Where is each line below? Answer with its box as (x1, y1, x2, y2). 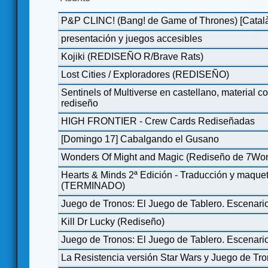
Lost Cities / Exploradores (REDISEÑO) (61, 69, 229, 80)
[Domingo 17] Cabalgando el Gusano (61, 133, 219, 144)
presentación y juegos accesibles (61, 33, 202, 44)
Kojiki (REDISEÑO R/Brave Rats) (61, 51, 203, 62)
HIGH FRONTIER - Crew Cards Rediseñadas (61, 115, 255, 126)
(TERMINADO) (61, 180, 125, 191)
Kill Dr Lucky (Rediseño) (61, 216, 165, 227)
